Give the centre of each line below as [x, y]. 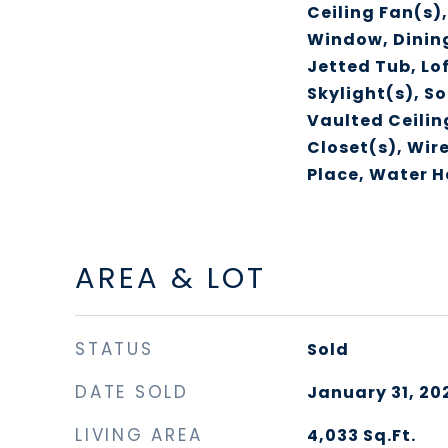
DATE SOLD [132, 392]
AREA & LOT [170, 278]
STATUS [114, 349]
